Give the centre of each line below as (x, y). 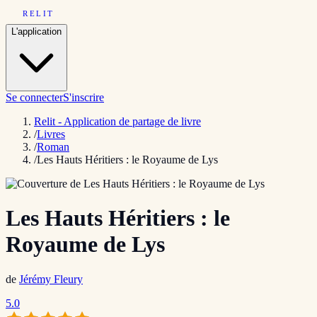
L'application (36, 31)
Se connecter (34, 97)
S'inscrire (83, 97)
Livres (51, 134)
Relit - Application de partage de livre (117, 121)
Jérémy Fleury (51, 279)
